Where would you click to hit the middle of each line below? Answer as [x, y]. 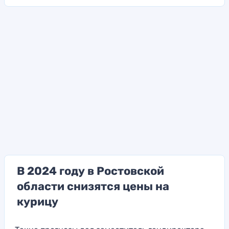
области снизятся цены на [93, 187]
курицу [38, 202]
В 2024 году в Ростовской [90, 171]
